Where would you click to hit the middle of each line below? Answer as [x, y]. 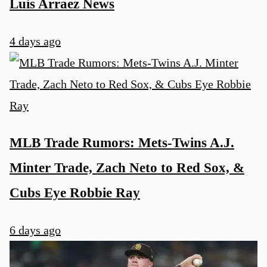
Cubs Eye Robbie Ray [75, 193]
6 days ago [35, 230]
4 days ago [35, 41]
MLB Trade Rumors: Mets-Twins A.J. [122, 143]
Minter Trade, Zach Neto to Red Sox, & [127, 168]
